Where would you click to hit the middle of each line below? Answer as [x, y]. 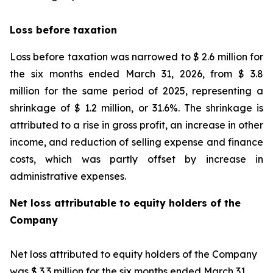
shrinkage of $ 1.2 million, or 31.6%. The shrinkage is [136, 108]
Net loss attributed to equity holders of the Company [133, 254]
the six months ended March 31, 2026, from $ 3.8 [136, 74]
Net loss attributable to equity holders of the [125, 203]
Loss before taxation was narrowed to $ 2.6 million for [136, 57]
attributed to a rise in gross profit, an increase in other [136, 125]
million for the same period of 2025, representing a [136, 91]
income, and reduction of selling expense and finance [136, 142]
